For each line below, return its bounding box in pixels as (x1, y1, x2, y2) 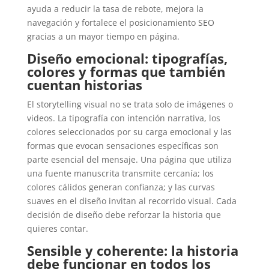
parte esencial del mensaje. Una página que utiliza (26, 154, 232, 166)
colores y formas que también (26, 62, 225, 81)
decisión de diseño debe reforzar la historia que (26, 209, 221, 221)
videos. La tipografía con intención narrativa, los (26, 112, 220, 124)
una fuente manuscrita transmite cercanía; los (26, 168, 214, 180)
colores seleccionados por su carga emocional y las (26, 126, 232, 138)
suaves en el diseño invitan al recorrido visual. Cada (26, 195, 237, 207)
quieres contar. (26, 223, 88, 235)
